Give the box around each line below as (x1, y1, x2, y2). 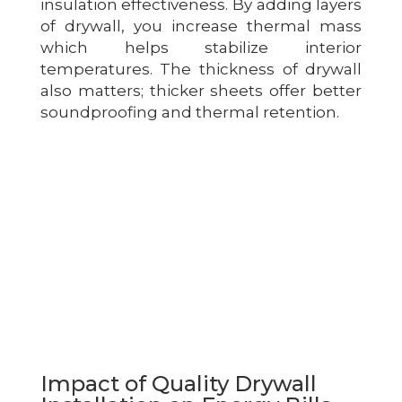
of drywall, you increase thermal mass (39, 16, 363, 35)
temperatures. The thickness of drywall (39, 59, 363, 78)
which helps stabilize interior (39, 38, 363, 57)
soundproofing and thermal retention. (39, 102, 339, 121)
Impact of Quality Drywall (39, 370, 317, 397)
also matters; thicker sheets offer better (39, 81, 363, 100)
